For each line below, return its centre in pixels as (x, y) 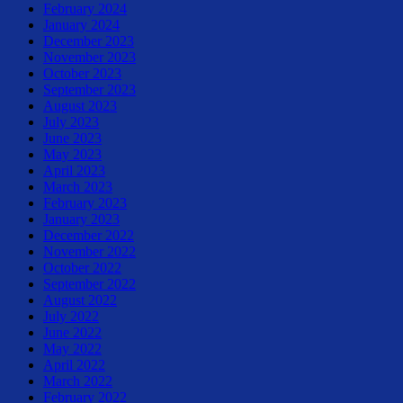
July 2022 (71, 316)
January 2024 (81, 24)
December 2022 (89, 235)
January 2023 (81, 219)
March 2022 (78, 381)
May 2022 (72, 348)
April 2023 (74, 170)
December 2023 (89, 40)
